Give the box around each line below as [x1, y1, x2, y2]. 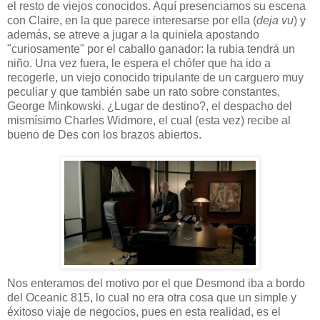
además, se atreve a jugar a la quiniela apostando [7, 29, 259, 41]
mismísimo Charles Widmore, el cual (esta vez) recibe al [7, 114, 291, 127]
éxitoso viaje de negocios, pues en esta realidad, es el [7, 306, 281, 319]
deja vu [256, 14, 294, 27]
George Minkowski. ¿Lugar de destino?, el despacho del [7, 100, 292, 113]
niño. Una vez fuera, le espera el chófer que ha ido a [7, 57, 271, 70]
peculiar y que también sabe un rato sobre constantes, [7, 86, 280, 99]
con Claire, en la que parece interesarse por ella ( [7, 14, 256, 27]
